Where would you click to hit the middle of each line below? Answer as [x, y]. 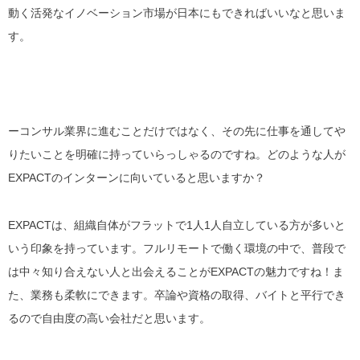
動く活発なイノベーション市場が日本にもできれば [137, 13]
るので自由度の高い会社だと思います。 [109, 318]
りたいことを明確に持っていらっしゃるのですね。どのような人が [177, 154]
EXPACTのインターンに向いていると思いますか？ [137, 177]
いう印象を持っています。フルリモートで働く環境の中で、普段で [177, 248]
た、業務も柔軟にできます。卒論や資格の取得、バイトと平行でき [177, 295]
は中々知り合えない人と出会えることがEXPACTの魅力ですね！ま [176, 271]
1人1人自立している [238, 225]
